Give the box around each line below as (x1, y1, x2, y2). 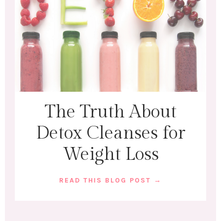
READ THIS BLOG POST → (59, 176, 162, 184)
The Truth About (44, 101, 177, 122)
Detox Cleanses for (36, 122, 185, 144)
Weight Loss (62, 144, 159, 165)
